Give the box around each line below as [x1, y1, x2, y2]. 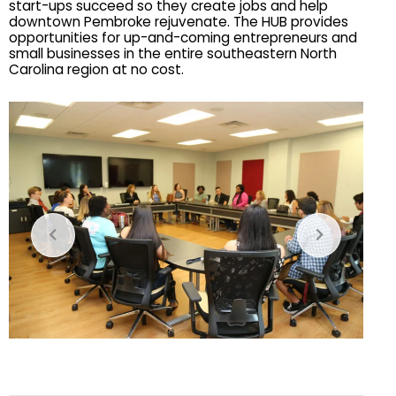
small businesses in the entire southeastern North [9, 44, 337, 64]
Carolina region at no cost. [9, 60, 184, 80]
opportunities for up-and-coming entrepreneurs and [9, 28, 357, 48]
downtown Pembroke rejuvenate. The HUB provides [9, 12, 348, 32]
